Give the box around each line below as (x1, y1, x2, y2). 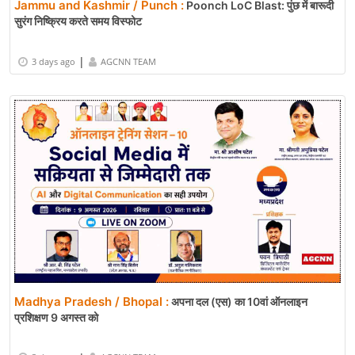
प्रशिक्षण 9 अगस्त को (14, 310, 98, 324)
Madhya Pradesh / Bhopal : (14, 293, 169, 309)
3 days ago (32, 55, 75, 67)
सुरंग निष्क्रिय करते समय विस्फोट (14, 14, 142, 29)
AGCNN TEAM (101, 55, 156, 67)
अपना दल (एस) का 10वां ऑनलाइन (169, 294, 307, 308)
